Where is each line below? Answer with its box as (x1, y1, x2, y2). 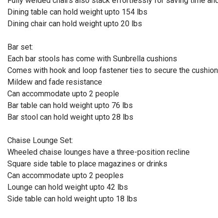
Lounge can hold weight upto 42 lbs (7, 182, 128, 192)
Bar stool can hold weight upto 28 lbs (7, 112, 133, 122)
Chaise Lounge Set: (7, 136, 73, 145)
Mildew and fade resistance (7, 77, 102, 87)
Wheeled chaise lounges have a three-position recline (7, 147, 190, 157)
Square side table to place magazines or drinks (7, 159, 167, 169)
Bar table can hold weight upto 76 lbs (7, 101, 133, 110)
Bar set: (7, 42, 33, 52)
